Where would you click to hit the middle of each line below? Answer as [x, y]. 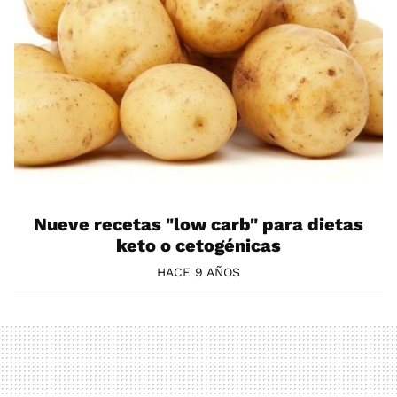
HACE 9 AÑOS [198, 272]
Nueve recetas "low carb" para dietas [198, 224]
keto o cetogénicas [198, 245]
